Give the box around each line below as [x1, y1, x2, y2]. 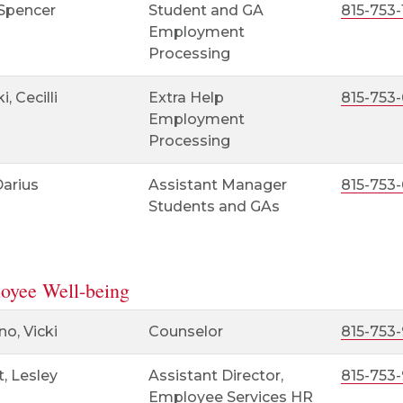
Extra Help [148, 89, 224, 106]
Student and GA [148, 2, 264, 19]
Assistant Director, [148, 367, 283, 384]
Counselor [148, 323, 223, 340]
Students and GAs [148, 198, 280, 215]
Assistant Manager [148, 176, 287, 193]
